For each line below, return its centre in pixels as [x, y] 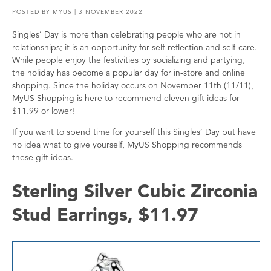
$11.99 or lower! [43, 111]
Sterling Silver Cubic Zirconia [135, 190]
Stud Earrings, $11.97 [105, 214]
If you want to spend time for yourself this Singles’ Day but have [134, 132]
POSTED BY [32, 12]
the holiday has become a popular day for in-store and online [129, 73]
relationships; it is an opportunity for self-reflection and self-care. [135, 47]
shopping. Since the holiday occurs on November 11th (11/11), [133, 85]
